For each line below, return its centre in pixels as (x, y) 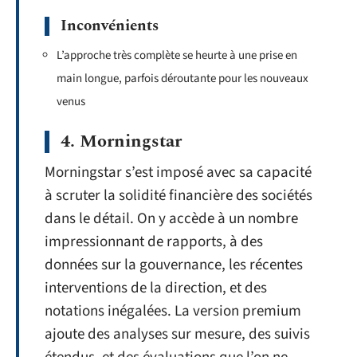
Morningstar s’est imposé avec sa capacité (178, 173)
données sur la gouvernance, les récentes (174, 265)
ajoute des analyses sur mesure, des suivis (177, 334)
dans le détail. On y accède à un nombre (171, 219)
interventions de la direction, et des (156, 288)
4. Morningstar (121, 141)
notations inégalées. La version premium (173, 311)
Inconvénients (110, 25)
